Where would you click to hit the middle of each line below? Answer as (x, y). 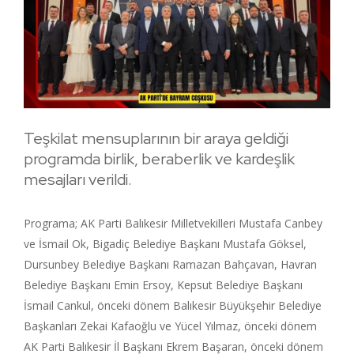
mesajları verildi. (78, 179)
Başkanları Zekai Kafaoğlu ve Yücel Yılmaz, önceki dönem (170, 326)
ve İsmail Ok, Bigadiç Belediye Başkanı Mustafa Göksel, (165, 243)
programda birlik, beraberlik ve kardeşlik (159, 158)
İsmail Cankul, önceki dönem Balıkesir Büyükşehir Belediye (173, 305)
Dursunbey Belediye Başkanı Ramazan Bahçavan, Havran (170, 264)
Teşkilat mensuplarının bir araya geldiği (156, 138)
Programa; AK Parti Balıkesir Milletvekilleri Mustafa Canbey (173, 223)
